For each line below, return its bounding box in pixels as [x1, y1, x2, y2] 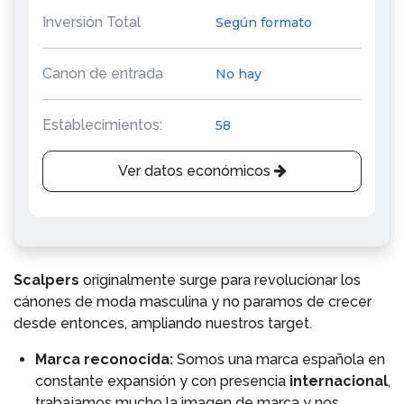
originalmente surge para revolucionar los [83, 271, 361, 289]
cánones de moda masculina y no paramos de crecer [14, 293, 372, 310]
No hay [216, 65, 262, 82]
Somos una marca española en [173, 351, 385, 368]
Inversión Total [42, 14, 141, 31]
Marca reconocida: [35, 351, 173, 368]
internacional [289, 372, 388, 390]
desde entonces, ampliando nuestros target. [14, 315, 312, 332]
